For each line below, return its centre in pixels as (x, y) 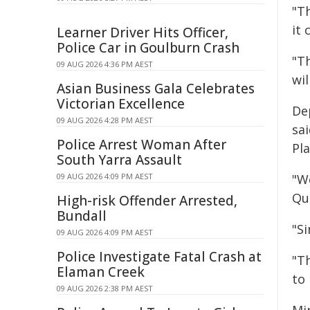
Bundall (82, 216)
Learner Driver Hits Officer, (143, 33)
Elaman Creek (101, 272)
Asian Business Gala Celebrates (156, 89)
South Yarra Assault (119, 160)
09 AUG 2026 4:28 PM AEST (105, 120)
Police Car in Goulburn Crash (148, 48)
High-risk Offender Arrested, (147, 201)
